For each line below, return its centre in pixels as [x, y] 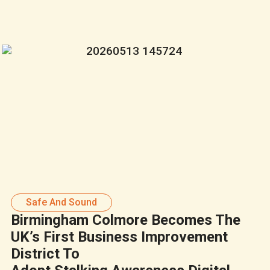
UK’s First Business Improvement [119, 237]
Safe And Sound [61, 202]
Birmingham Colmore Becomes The [125, 220]
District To [45, 253]
